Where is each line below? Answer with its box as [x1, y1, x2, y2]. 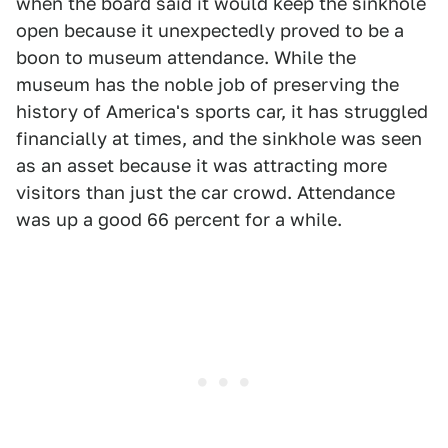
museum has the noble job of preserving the [16, 74, 399, 95]
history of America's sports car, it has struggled [16, 101, 428, 122]
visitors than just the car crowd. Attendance [16, 182, 395, 203]
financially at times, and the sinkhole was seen [16, 128, 422, 149]
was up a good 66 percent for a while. [16, 209, 342, 230]
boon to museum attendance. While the [16, 47, 356, 68]
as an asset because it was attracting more [16, 155, 387, 176]
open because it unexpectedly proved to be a [16, 20, 404, 41]
